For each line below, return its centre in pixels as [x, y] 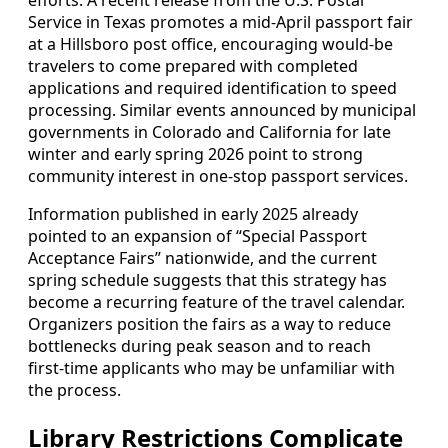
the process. [74, 390]
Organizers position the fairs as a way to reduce [209, 324]
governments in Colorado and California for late [209, 132]
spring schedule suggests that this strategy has [207, 280]
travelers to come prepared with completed [193, 66]
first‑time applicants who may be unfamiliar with [211, 368]
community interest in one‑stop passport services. [218, 176]
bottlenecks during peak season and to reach [199, 346]
